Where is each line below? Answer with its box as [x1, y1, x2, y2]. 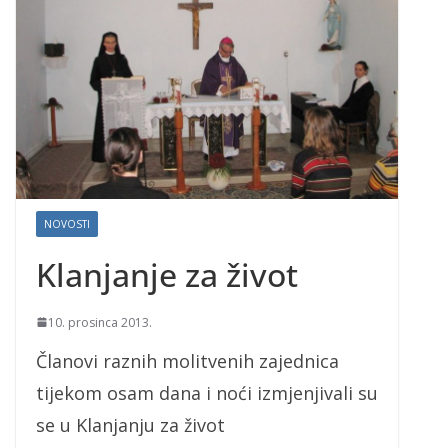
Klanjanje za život [36, 252, 298, 296]
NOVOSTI [44, 216, 90, 231]
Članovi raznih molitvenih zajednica [36, 348, 339, 373]
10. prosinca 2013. [48, 313, 152, 331]
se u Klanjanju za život [36, 412, 225, 437]
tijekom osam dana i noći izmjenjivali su [36, 380, 378, 405]
